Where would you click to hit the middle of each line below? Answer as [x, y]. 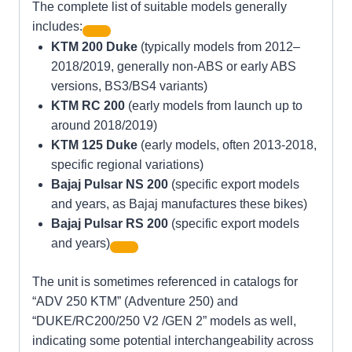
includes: [57, 27]
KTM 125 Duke [94, 145]
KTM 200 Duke [94, 46]
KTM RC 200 [88, 105]
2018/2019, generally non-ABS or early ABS [174, 66]
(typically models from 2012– [219, 46]
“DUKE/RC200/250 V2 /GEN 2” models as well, [164, 321]
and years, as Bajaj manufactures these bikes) [179, 203]
